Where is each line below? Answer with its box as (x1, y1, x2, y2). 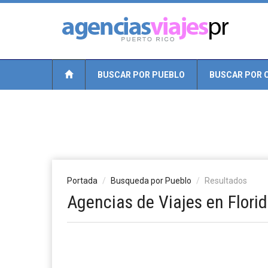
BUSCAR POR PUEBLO (98, 70, 185, 80)
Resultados (205, 176, 247, 185)
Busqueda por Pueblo (111, 176, 191, 185)
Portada (67, 176, 98, 185)
